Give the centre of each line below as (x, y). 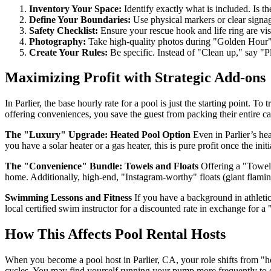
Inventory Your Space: (75, 8)
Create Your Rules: (68, 52)
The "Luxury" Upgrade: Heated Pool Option (98, 135)
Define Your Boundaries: (80, 19)
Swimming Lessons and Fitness (68, 198)
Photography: (57, 41)
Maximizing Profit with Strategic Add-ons (135, 78)
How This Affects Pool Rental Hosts (115, 234)
